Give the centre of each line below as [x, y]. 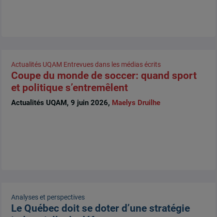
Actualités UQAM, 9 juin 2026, [61, 103]
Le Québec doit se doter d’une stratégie [100, 209]
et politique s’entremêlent [69, 87]
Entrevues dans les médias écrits [112, 64]
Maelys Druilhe [136, 103]
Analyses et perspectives [48, 197]
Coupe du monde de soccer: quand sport [104, 75]
